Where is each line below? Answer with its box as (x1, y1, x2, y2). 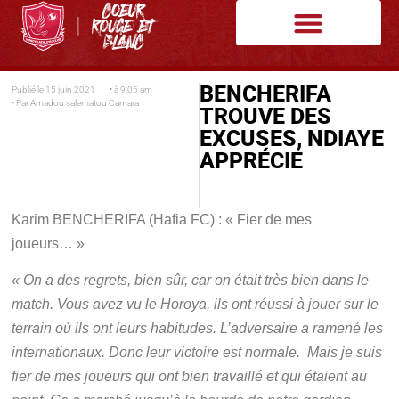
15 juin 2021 (45, 84, 96, 94)
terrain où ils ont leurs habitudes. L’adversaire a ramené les (12, 321, 384, 337)
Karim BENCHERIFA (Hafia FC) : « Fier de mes (12, 211, 313, 227)
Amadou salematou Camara (28, 97, 140, 108)
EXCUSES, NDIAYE (199, 125, 385, 151)
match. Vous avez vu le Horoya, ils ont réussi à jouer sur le (12, 297, 379, 313)
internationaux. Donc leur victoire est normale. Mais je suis (12, 345, 383, 361)
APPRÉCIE (199, 147, 304, 174)
